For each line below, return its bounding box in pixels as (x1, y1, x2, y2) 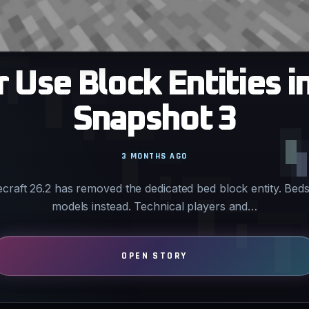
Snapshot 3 (73, 102, 236, 138)
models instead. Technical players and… (51, 199, 258, 214)
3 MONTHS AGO (121, 150, 188, 162)
